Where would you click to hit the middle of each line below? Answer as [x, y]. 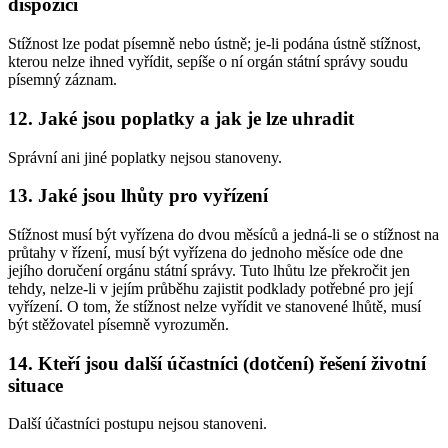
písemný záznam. [62, 80]
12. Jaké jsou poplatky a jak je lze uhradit [181, 118]
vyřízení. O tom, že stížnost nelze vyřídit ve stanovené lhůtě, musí [214, 306]
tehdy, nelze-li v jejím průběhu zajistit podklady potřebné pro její [210, 288]
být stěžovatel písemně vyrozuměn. [118, 324]
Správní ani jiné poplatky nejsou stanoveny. [145, 157]
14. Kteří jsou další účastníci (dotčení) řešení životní [217, 363]
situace [35, 385]
